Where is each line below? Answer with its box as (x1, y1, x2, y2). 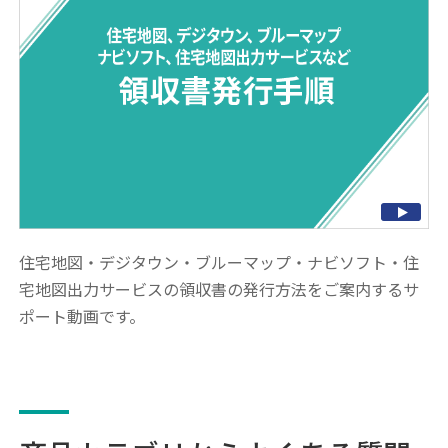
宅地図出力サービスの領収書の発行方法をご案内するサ (19, 276, 420, 301)
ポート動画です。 (19, 303, 146, 328)
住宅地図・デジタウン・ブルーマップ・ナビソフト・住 (19, 249, 420, 274)
